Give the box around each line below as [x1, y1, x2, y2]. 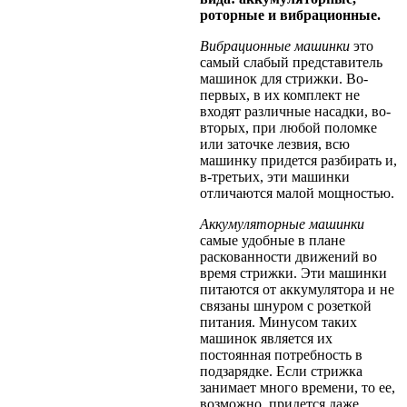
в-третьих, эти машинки [200, 168, 350, 184]
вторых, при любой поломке [200, 119, 377, 135]
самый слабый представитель [200, 54, 382, 70]
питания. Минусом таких [200, 313, 357, 330]
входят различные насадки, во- [200, 103, 391, 119]
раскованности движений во [200, 248, 377, 264]
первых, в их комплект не [200, 86, 360, 103]
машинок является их [200, 330, 333, 346]
